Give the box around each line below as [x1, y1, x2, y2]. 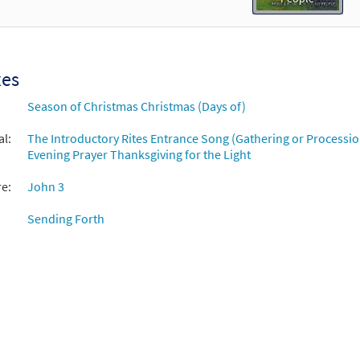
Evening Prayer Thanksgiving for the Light [27, 146, 251, 163]
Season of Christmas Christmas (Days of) [27, 98, 246, 115]
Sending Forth [27, 211, 104, 227]
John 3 [27, 178, 64, 195]
